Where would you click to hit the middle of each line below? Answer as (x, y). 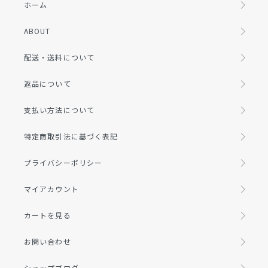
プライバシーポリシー (63, 163)
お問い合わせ (48, 242)
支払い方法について (60, 110)
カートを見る (48, 215)
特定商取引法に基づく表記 (71, 136)
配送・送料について (60, 57)
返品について (48, 84)
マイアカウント (51, 189)
